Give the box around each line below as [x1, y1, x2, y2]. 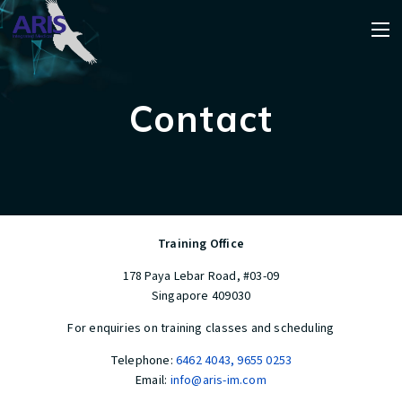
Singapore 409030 [151, 287, 251, 305]
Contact [128, 96, 274, 141]
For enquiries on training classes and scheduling [67, 319, 335, 337]
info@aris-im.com [170, 371, 267, 389]
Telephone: [109, 352, 177, 370]
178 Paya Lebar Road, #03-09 [122, 267, 280, 285]
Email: [135, 371, 170, 389]
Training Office [157, 235, 245, 253]
